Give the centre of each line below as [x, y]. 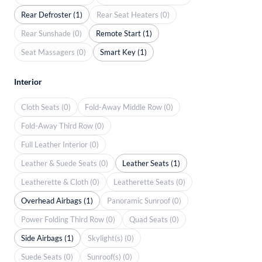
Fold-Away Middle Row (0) [129, 107]
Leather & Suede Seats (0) [65, 163]
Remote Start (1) [124, 33]
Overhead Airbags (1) [57, 200]
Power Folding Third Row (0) [68, 219]
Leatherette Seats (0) [149, 182]
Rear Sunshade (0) [51, 33]
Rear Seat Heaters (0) [133, 14]
